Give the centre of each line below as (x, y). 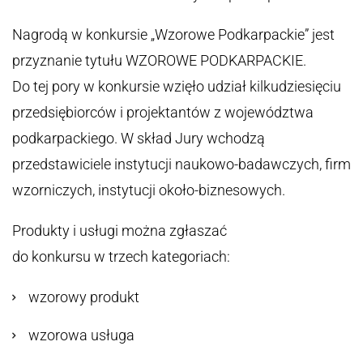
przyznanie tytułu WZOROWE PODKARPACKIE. (159, 60)
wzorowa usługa (83, 335)
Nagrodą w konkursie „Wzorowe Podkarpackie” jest (173, 34)
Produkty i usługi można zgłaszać (120, 231)
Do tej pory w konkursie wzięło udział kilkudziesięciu (177, 86)
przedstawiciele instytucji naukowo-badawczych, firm (181, 164)
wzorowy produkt (84, 297)
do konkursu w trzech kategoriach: (121, 256)
